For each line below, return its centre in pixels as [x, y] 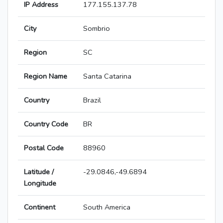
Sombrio [97, 29]
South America [107, 207]
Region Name [46, 76]
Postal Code [44, 148]
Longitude [40, 183]
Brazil [92, 100]
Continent [40, 207]
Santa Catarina [107, 76]
